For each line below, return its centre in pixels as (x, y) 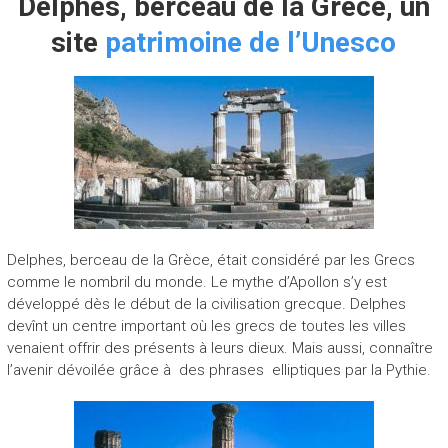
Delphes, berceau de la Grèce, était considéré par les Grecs (210, 259)
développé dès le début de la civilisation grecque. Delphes (206, 303)
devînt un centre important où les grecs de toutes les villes (206, 325)
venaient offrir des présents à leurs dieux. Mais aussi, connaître (219, 347)
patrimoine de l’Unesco (251, 42)
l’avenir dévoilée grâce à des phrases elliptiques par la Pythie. (218, 369)
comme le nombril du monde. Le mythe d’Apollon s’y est (196, 281)
